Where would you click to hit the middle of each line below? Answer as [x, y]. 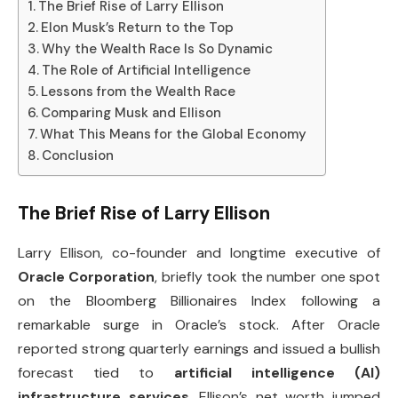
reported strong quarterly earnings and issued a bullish [199, 348]
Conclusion [78, 155]
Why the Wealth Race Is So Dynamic [158, 48]
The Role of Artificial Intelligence [147, 70]
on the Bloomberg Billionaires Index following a [199, 300]
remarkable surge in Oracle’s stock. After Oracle [199, 324]
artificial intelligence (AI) [277, 372]
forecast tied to [96, 372]
